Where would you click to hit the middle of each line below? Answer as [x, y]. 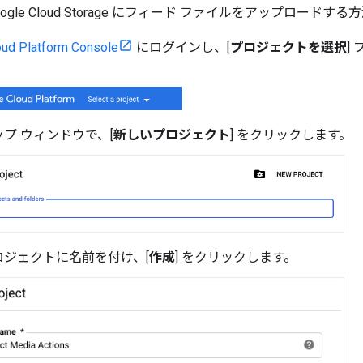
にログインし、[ [181, 47]
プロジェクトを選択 [288, 47]
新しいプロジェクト [172, 135]
